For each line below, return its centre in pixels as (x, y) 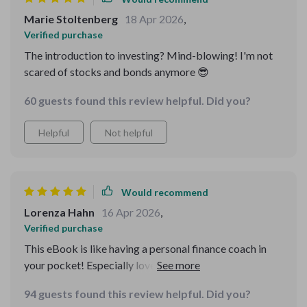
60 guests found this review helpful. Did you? (137, 100)
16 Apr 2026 (131, 212)
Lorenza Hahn (59, 212)
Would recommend (165, 192)
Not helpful (129, 133)
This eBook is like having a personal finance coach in (145, 248)
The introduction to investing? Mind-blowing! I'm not (148, 55)
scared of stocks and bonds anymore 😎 (116, 72)
